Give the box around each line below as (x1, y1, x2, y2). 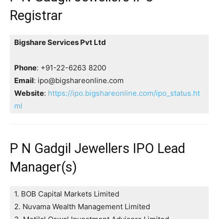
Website (14, 88, 44, 98)
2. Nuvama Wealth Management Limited (14, 201, 150, 211)
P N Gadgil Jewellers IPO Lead (10, 140, 185, 156)
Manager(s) (10, 159, 77, 175)
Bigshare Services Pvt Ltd (14, 37, 106, 47)
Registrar (10, 7, 63, 23)
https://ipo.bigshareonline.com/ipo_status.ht (48, 88, 200, 98)
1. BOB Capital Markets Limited (14, 189, 119, 198)
